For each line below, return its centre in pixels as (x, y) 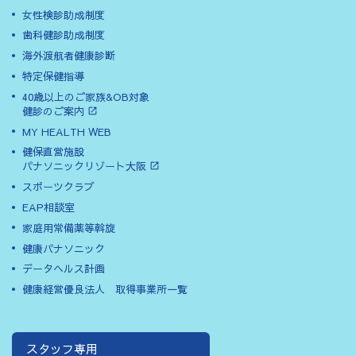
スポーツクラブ (59, 187)
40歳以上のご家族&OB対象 (86, 97)
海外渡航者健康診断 (69, 56)
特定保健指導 (54, 77)
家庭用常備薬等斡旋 (69, 228)
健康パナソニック (64, 248)
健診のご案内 (54, 111)
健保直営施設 (54, 152)
